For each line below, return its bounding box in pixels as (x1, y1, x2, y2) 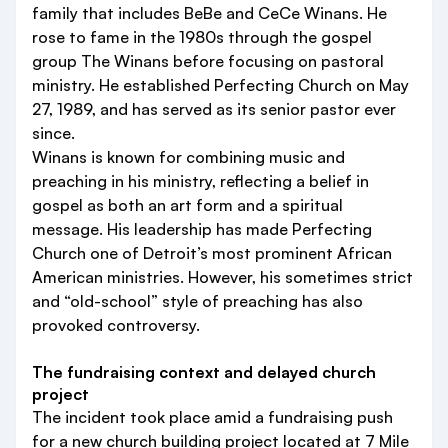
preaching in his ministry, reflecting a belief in (32, 171, 369, 191)
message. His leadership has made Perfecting (32, 219, 372, 239)
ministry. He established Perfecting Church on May (32, 75, 409, 95)
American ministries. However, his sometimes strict (32, 267, 413, 287)
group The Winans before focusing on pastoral (32, 51, 384, 71)
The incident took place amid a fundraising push (32, 407, 393, 427)
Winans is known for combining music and (32, 147, 345, 167)
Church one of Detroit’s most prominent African (32, 243, 392, 263)
